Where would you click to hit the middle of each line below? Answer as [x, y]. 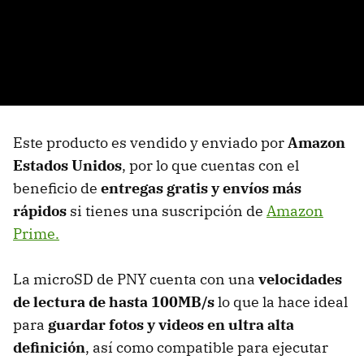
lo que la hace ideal [281, 301]
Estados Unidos [67, 165]
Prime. [36, 233]
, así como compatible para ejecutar [207, 347]
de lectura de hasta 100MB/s [114, 301]
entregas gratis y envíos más [201, 188]
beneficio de [57, 188]
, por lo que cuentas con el [210, 165]
